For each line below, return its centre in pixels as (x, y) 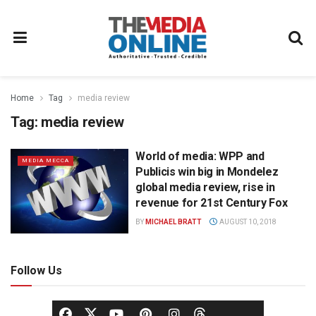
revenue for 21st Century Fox (212, 203)
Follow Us (36, 270)
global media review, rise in (205, 187)
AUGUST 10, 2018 (247, 222)
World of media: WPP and (200, 156)
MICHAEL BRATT (174, 222)
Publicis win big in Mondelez (207, 172)
